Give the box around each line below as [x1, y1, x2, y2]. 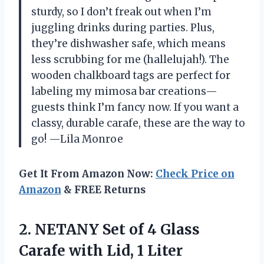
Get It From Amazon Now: [19, 167, 156, 180]
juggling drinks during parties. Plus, [31, 21, 214, 34]
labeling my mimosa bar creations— [31, 84, 217, 98]
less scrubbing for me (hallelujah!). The [31, 52, 229, 66]
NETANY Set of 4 [35, 220, 157, 239]
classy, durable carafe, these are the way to [31, 116, 245, 130]
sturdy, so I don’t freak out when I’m [31, 5, 212, 18]
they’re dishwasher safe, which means [31, 37, 226, 50]
